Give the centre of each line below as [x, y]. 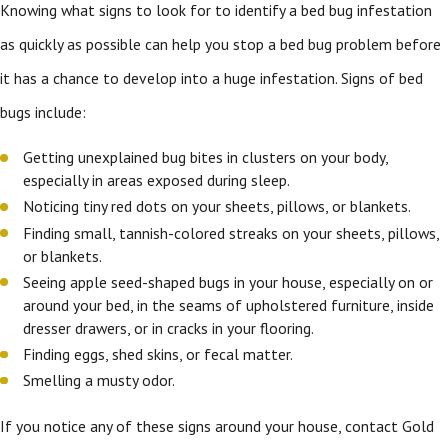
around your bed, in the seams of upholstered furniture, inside [229, 304]
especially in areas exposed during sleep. [157, 180]
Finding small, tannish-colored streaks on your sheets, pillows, [231, 232]
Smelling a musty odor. [99, 379]
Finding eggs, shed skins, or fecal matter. [158, 353]
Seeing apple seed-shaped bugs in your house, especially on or [228, 281]
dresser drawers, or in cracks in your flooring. [169, 327]
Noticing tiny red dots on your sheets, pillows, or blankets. [217, 206]
